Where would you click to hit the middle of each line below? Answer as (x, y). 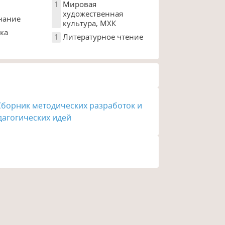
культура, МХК (89, 23)
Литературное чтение (103, 36)
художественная (93, 13)
